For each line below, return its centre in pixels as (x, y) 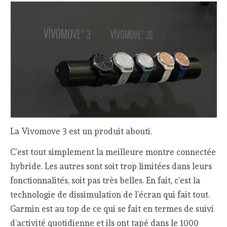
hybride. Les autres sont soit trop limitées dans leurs (111, 166)
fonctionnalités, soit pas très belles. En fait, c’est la (105, 180)
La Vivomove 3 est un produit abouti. (81, 131)
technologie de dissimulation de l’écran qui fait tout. (110, 194)
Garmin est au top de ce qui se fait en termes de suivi (112, 209)
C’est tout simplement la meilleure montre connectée (113, 152)
